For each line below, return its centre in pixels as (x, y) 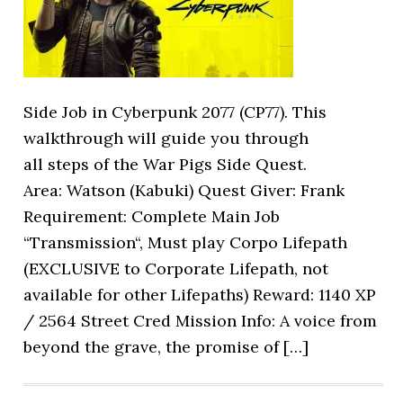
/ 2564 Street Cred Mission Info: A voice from (201, 321)
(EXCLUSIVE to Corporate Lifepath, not (176, 269)
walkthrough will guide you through (166, 138)
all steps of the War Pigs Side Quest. (166, 164)
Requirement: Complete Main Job (152, 216)
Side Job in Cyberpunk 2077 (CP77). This (175, 112)
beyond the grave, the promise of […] (166, 347)
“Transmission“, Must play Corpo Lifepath (186, 242)
